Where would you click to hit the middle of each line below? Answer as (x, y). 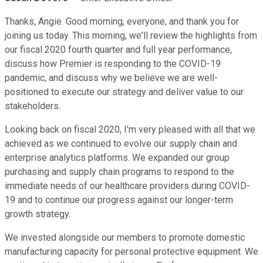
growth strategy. (38, 214)
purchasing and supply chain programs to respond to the (119, 172)
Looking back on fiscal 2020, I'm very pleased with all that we (130, 130)
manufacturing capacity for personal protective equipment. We (131, 252)
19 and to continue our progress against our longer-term (119, 200)
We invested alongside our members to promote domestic (125, 238)
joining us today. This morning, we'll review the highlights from (131, 36)
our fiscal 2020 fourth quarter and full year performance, (118, 50)
